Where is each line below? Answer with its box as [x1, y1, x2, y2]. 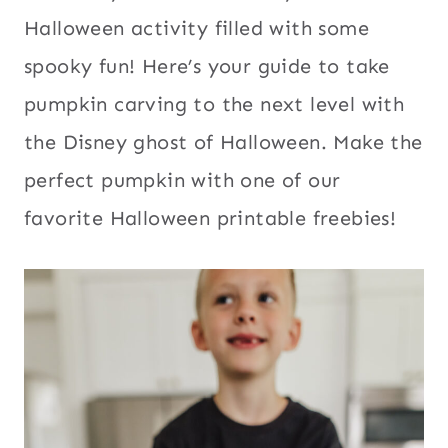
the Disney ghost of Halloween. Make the [24, 130, 423, 155]
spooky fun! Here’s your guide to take [24, 54, 390, 79]
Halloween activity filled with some [24, 16, 369, 41]
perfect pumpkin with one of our [24, 168, 341, 193]
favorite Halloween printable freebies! [24, 206, 397, 231]
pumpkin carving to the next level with [24, 92, 405, 117]
